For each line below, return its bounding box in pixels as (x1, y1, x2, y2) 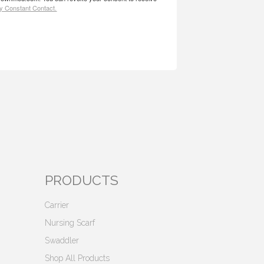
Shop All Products (45, 253, 110, 263)
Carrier (45, 200, 70, 210)
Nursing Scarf (45, 218, 95, 227)
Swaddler (45, 236, 80, 245)
